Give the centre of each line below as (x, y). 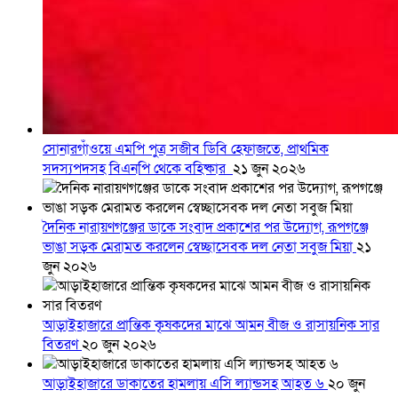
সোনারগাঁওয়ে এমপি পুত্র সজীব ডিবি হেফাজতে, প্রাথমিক (186, 150)
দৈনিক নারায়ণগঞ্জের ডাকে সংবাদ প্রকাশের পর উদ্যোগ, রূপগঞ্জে (206, 228)
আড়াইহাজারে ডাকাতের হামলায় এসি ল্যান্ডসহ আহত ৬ (185, 384)
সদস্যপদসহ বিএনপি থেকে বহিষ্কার (138, 169)
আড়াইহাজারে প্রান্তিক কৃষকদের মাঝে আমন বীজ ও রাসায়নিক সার (211, 326)
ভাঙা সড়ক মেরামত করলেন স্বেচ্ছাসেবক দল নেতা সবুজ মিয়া (199, 247)
